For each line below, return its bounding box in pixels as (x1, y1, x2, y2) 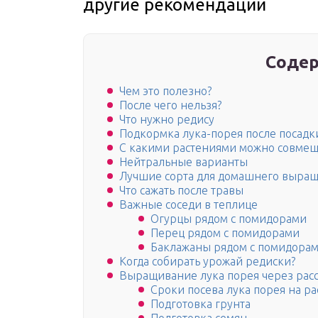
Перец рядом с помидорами (150, 226, 302, 240)
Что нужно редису (119, 113, 214, 126)
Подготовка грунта (150, 297, 251, 311)
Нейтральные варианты (119, 155, 248, 169)
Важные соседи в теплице (119, 198, 258, 212)
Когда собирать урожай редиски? (119, 255, 295, 268)
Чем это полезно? (119, 84, 212, 98)
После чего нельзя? (119, 99, 221, 112)
